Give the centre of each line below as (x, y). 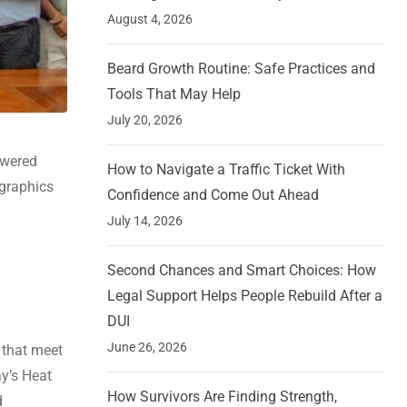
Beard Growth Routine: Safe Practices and (241, 69)
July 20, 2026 (145, 120)
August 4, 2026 (150, 20)
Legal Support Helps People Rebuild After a (245, 296)
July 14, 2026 (145, 221)
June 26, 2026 (147, 347)
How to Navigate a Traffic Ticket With (226, 170)
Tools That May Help (174, 94)
